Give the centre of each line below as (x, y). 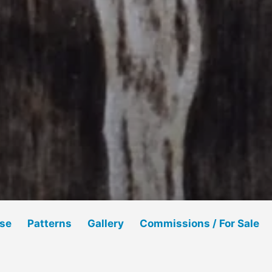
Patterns (50, 223)
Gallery (105, 223)
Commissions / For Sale (199, 223)
